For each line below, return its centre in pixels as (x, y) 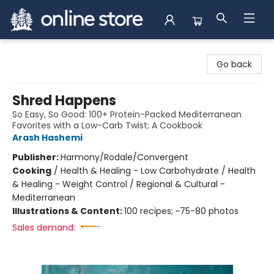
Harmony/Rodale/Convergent (124, 157)
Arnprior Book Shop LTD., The (69, 51)
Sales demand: (44, 228)
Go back (234, 64)
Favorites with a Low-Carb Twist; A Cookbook (107, 125)
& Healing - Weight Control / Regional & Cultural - (119, 184)
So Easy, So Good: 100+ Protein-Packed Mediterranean (127, 114)
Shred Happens (64, 101)
